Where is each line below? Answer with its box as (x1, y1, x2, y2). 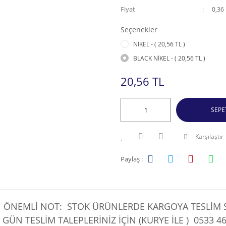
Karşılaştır (195, 132, 223, 141)
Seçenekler (121, 25, 157, 34)
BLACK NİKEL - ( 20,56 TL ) (133, 54, 205, 63)
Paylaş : (121, 154, 143, 163)
